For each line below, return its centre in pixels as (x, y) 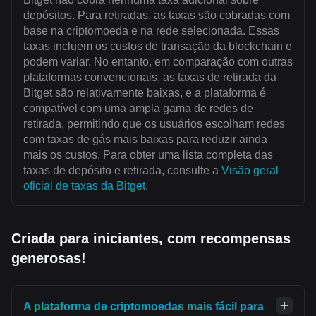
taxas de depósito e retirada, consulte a (122, 170)
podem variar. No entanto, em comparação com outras (158, 61)
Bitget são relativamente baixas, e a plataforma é (145, 92)
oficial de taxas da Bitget (84, 186)
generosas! (49, 258)
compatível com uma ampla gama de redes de (138, 108)
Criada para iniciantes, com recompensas (151, 238)
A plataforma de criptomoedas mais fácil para (144, 306)
